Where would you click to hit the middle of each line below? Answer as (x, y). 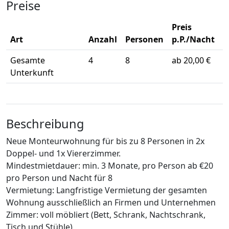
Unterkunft (32, 73)
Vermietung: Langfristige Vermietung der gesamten (107, 190)
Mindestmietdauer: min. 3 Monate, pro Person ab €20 (110, 166)
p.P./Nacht (193, 40)
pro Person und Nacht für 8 (59, 178)
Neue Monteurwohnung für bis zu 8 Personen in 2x (105, 141)
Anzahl (103, 40)
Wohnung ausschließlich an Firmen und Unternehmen (111, 203)
